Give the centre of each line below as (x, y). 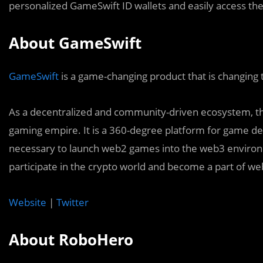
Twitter (73, 202)
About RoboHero (71, 240)
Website (28, 202)
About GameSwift (75, 43)
